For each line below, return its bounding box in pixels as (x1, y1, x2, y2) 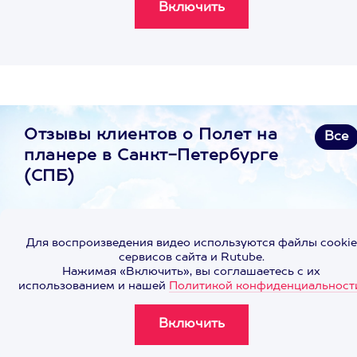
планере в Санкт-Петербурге (24, 148, 278, 164)
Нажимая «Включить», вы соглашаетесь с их (62, 266, 320, 277)
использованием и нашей (18, 280, 169, 292)
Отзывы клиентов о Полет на (24, 127, 277, 143)
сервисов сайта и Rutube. (118, 252, 265, 263)
